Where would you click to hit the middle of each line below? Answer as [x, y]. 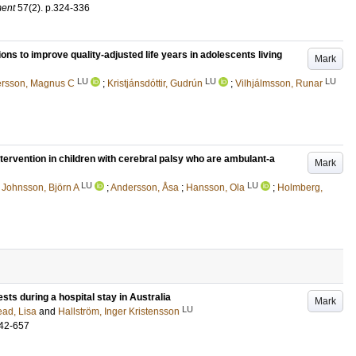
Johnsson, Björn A [40, 188]
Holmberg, [300, 188]
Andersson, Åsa [145, 188]
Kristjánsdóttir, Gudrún [155, 83]
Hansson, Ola [215, 188]
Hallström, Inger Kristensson [119, 311]
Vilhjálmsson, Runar [279, 83]
